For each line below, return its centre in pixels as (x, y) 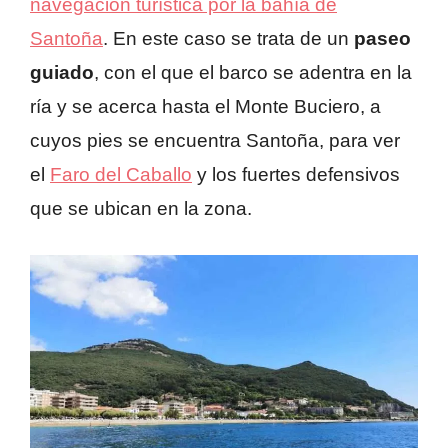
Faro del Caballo (121, 175)
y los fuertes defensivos (296, 175)
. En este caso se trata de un (228, 39)
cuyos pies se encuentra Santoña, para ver (215, 141)
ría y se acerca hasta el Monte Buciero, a (205, 107)
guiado (62, 73)
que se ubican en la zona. (141, 209)
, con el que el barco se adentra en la (253, 73)
